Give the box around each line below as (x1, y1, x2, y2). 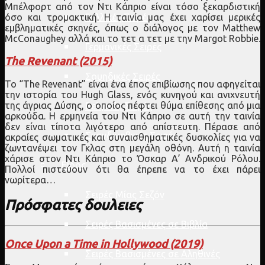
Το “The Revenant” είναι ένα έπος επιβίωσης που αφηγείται (5, 79, 260, 90)
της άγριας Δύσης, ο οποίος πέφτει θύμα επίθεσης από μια (5, 100, 260, 111)
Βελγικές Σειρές (85, 101, 152, 111)
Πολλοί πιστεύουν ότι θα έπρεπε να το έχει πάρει (5, 164, 260, 175)
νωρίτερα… (5, 174, 56, 186)
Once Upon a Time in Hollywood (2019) (5, 237, 203, 250)
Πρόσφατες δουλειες (5, 197, 141, 214)
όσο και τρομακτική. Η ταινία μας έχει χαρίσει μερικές (5, 11, 260, 22)
